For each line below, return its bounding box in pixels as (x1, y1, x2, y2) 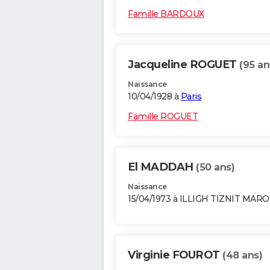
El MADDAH (128, 160, 196, 174)
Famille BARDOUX (128, 8, 204, 20)
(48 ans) (222, 250, 262, 262)
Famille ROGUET (128, 111, 198, 122)
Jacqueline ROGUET (128, 58, 239, 72)
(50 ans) (196, 162, 234, 174)
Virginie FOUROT (128, 248, 222, 262)
